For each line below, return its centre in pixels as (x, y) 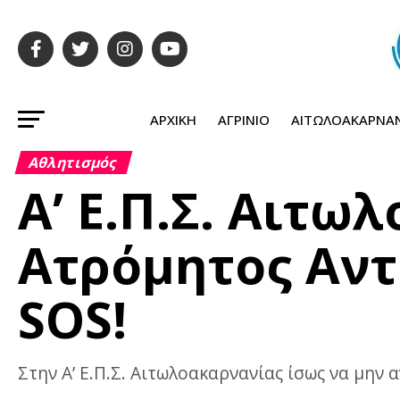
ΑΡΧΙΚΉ (173, 120)
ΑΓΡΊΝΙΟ (243, 120)
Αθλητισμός (74, 162)
